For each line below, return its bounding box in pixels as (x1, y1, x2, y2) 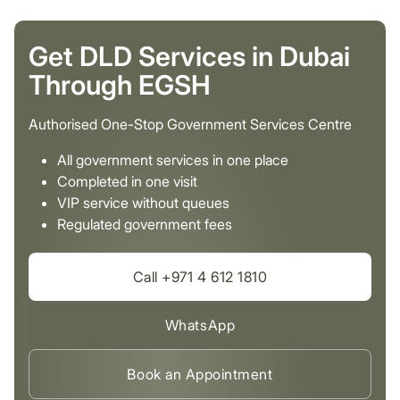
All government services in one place (57, 151, 288, 169)
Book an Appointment (127, 365, 273, 383)
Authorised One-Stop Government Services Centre (29, 115, 352, 133)
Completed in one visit (57, 172, 197, 190)
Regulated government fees (57, 215, 232, 233)
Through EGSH (29, 69, 211, 101)
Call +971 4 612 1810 (132, 268, 268, 286)
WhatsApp (164, 316, 236, 334)
